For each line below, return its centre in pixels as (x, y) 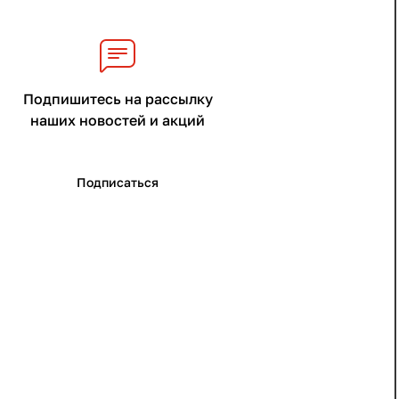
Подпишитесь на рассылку (118, 99)
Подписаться (118, 182)
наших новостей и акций (118, 120)
